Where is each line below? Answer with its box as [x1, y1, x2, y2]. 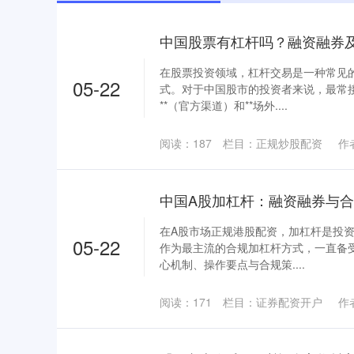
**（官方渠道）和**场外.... [160, 97, 288, 113]
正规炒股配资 [256, 135, 322, 151]
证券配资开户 [256, 294, 322, 310]
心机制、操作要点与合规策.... [160, 256, 305, 272]
